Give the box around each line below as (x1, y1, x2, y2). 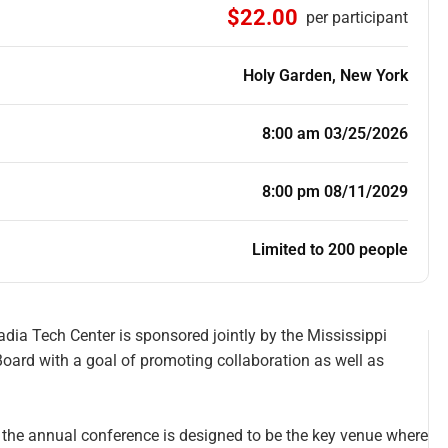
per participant (306, 8, 408, 28)
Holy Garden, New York (243, 66, 408, 86)
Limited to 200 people (252, 240, 408, 260)
